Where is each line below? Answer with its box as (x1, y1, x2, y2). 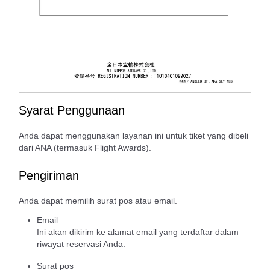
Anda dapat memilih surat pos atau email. (19, 195, 177, 206)
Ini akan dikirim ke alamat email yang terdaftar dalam (37, 227, 239, 237)
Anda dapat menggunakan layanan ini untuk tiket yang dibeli (19, 130, 248, 140)
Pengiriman (19, 168, 79, 182)
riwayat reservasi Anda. (37, 239, 125, 249)
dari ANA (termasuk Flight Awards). (19, 142, 151, 152)
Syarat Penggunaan (19, 103, 125, 117)
